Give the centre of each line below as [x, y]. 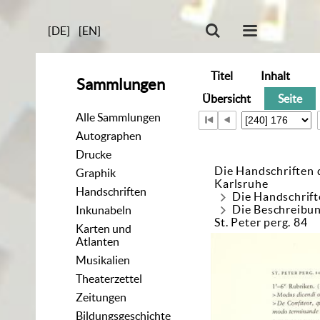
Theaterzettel [109, 278]
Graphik [96, 172]
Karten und [104, 228]
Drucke [94, 154]
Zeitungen [101, 297]
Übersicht [226, 98]
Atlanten [98, 241]
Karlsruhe [241, 184]
